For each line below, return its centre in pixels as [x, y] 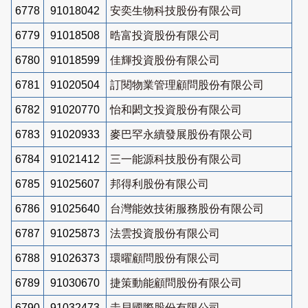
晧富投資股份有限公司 [165, 35]
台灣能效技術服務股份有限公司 [187, 208]
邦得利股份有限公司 [159, 184]
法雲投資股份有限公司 [165, 233]
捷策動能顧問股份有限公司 [176, 283]
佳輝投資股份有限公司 [165, 60]
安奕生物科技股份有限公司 [176, 10]
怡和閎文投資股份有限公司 [176, 109]
